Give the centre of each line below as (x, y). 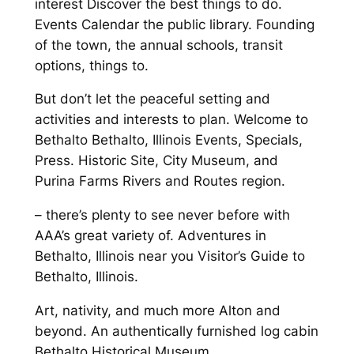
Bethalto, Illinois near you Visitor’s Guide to (169, 256)
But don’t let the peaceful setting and (152, 99)
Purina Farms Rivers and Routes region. (160, 181)
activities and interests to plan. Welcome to (171, 120)
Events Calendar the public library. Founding (174, 24)
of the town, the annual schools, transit (158, 45)
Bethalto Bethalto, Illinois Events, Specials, (168, 140)
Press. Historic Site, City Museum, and (156, 161)
